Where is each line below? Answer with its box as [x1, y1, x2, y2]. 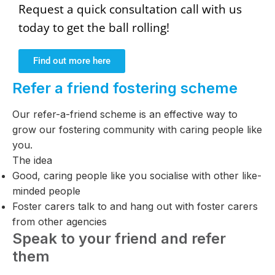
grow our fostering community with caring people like [12, 123, 262, 136]
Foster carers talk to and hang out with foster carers [12, 200, 258, 213]
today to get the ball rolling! [18, 19, 182, 36]
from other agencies [12, 215, 107, 228]
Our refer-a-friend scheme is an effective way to [12, 108, 238, 121]
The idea [12, 154, 52, 167]
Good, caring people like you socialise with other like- [12, 169, 261, 182]
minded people [12, 185, 80, 198]
